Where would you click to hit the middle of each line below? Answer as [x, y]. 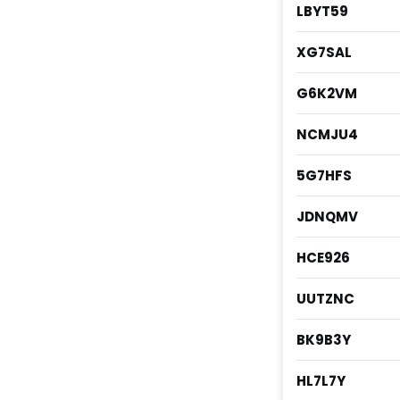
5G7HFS [324, 176]
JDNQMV [327, 217]
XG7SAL [324, 53]
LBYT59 [322, 12]
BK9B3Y [323, 340]
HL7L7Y [321, 381]
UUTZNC [325, 299]
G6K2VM [326, 94]
